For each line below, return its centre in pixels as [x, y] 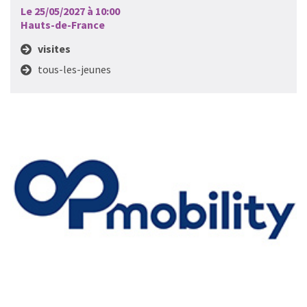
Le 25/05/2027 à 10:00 [70, 11]
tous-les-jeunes [74, 69]
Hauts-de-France [63, 25]
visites [54, 49]
